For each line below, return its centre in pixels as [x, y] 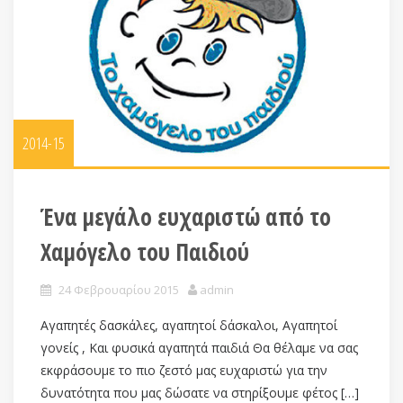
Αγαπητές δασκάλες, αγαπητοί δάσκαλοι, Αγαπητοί [189, 325]
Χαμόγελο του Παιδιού [145, 251]
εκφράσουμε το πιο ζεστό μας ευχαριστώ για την [184, 370]
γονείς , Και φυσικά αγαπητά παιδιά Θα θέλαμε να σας [199, 347]
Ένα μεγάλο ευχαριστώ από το [186, 216]
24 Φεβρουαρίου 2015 [119, 289]
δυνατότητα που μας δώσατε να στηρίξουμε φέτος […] [200, 392]
